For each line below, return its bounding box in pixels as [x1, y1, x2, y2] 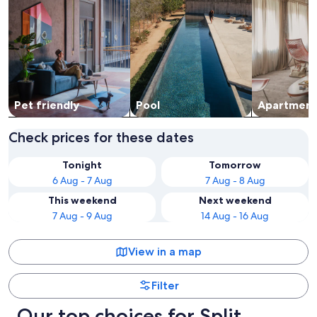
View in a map [128, 245, 202, 259]
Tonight [62, 158, 102, 172]
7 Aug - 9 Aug [52, 209, 113, 223]
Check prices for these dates [8, 129, 194, 146]
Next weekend [198, 194, 272, 207]
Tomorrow [209, 158, 261, 172]
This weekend [47, 194, 117, 207]
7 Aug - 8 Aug [204, 174, 265, 188]
